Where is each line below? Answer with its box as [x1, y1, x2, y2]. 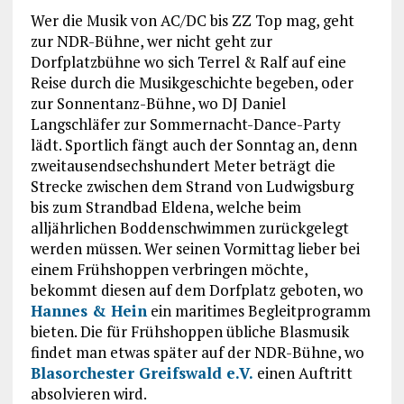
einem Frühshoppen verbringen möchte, [30, 258, 308, 280]
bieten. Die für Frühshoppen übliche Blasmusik [30, 320, 349, 342]
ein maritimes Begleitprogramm [146, 299, 371, 321]
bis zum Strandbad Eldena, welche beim [30, 196, 301, 217]
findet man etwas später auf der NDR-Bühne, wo [30, 341, 364, 363]
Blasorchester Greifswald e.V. [30, 362, 253, 383]
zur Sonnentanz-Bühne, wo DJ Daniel [30, 92, 286, 114]
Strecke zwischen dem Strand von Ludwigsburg [30, 175, 353, 197]
